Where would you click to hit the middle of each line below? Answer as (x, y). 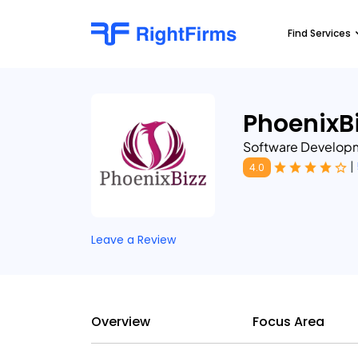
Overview (121, 322)
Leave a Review (133, 240)
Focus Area (288, 322)
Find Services (319, 33)
